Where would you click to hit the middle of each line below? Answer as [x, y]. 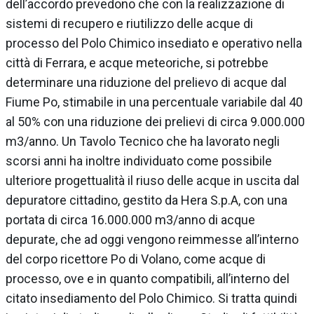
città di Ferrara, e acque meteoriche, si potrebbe [137, 62]
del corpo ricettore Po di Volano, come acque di [136, 259]
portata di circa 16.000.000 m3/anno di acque [130, 219]
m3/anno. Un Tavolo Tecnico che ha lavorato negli [143, 141]
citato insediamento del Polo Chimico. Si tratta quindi [151, 298]
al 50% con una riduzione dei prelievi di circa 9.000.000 [155, 121]
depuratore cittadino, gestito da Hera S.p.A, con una [146, 200]
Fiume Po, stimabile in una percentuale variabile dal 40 [154, 102]
